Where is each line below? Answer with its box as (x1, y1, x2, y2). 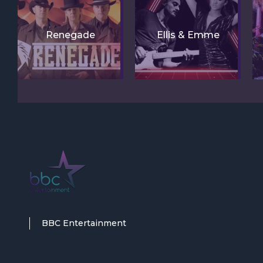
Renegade (46, 29, 95, 41)
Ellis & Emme (156, 29, 220, 41)
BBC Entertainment (42, 217, 126, 228)
